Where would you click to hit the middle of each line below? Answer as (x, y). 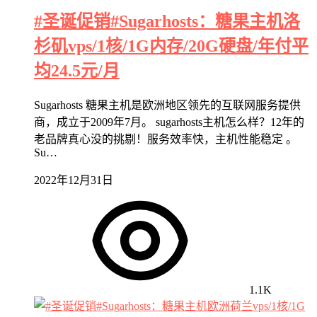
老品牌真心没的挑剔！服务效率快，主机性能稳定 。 (166, 139)
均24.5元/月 (77, 70)
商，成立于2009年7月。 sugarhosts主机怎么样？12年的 (169, 122)
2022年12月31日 (74, 180)
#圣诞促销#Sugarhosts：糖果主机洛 (167, 21)
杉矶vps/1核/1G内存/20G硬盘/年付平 (171, 46)
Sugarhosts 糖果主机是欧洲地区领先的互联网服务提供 (167, 105)
